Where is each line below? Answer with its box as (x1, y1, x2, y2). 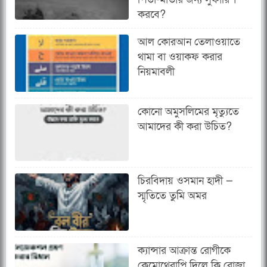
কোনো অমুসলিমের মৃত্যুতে (138, 104, 240, 119)
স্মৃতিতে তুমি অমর (138, 189, 207, 203)
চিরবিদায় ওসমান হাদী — (138, 174, 234, 188)
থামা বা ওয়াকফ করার (138, 50, 223, 64)
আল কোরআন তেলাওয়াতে (138, 35, 241, 49)
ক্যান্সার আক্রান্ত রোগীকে (138, 243, 231, 257)
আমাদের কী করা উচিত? (138, 119, 232, 133)
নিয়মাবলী (138, 65, 175, 79)
